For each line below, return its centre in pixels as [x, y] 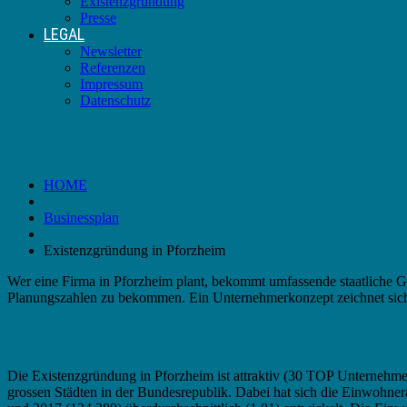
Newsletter [111, 51]
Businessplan [81, 217]
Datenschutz [115, 100]
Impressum [111, 84]
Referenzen [113, 68]
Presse [98, 18]
